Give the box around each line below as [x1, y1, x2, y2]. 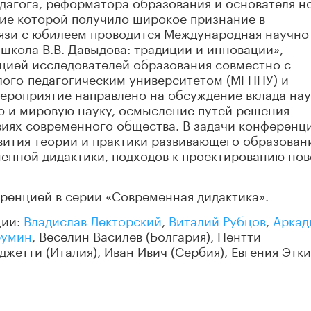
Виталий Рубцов [169, 210, 266, 230]
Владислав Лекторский [24, 210, 162, 230]
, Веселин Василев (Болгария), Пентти [32, 225, 261, 245]
